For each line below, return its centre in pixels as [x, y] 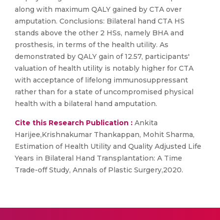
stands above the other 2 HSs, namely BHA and [99, 33]
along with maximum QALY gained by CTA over [98, 9]
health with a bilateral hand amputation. [86, 104]
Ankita [145, 123]
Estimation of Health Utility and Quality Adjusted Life [108, 146]
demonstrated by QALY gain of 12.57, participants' [102, 56]
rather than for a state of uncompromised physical [104, 92]
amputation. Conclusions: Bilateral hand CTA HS [100, 21]
